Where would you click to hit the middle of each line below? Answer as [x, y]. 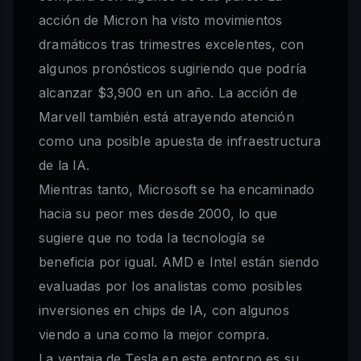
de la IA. [64, 166]
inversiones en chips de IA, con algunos [164, 311]
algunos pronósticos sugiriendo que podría [173, 69]
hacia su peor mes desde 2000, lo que [158, 214]
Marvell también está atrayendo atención [166, 117]
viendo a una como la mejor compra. [154, 335]
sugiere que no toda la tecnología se [152, 238]
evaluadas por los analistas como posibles [171, 286]
